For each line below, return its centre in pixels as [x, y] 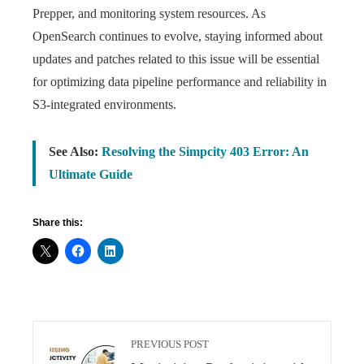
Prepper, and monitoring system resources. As [149, 13]
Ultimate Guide [91, 174]
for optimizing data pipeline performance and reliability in [180, 82]
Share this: [58, 223]
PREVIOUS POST [170, 344]
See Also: [75, 152]
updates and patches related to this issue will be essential [176, 59]
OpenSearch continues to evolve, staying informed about [178, 36]
